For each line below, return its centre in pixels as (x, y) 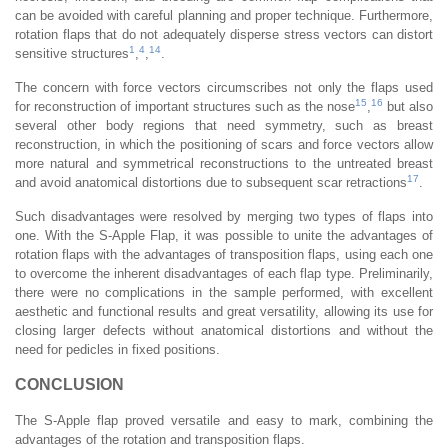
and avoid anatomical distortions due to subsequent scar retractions (211, 182)
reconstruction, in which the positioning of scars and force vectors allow (224, 144)
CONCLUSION (69, 384)
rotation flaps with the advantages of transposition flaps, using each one (224, 254)
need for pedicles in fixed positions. (117, 349)
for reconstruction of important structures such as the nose (185, 106)
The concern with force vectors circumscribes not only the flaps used (224, 87)
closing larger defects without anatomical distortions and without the (224, 330)
